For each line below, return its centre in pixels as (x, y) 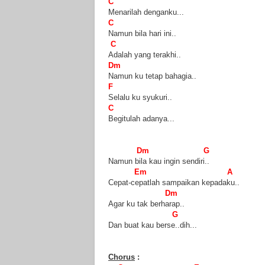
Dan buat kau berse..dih (149, 225)
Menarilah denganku (143, 12)
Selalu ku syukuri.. (140, 98)
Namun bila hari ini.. (142, 34)
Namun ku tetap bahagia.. (152, 76)
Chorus (122, 257)
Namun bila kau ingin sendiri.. (159, 161)
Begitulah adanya (138, 119)
